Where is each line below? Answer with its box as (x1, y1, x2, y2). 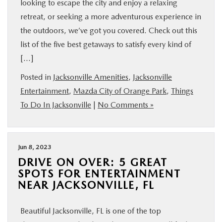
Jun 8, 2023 (18, 143, 52, 151)
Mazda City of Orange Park (73, 86, 166, 96)
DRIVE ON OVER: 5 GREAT (18, 156, 167, 168)
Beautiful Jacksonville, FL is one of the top (20, 206, 161, 216)
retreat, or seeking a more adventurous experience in (20, 12, 201, 21)
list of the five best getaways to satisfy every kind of (20, 40, 191, 49)
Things (171, 86, 193, 96)
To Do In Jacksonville (20, 100, 91, 110)
